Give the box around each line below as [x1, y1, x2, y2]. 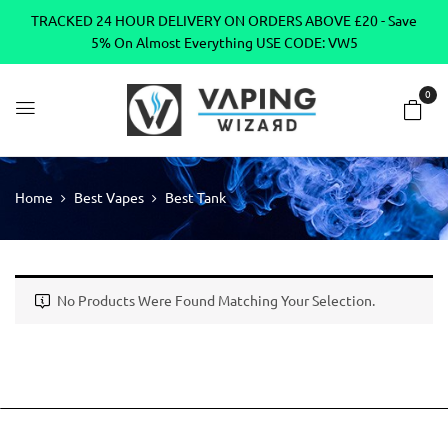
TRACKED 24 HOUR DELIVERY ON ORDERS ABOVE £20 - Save [31, 13, 417, 29]
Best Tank [165, 190, 226, 207]
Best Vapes [74, 190, 144, 207]
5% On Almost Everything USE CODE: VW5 [90, 35, 358, 51]
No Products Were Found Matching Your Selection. [57, 293, 375, 310]
